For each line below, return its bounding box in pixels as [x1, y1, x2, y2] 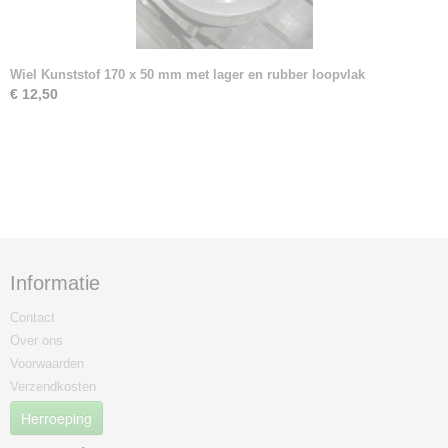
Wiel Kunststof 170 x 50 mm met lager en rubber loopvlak [10, 67, 365, 82]
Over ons [10, 333, 63, 348]
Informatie [10, 272, 100, 294]
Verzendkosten [10, 379, 96, 394]
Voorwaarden [10, 356, 84, 371]
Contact [10, 310, 55, 325]
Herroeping [21, 408, 92, 428]
